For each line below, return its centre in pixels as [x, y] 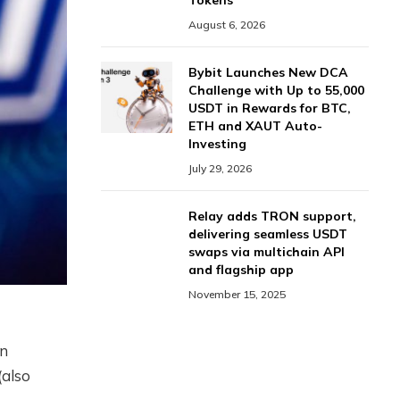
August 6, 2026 [227, 25]
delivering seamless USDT [268, 234]
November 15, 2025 [237, 294]
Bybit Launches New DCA [268, 72]
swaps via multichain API [267, 252]
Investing [217, 144]
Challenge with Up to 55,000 [276, 90]
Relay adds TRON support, [272, 216]
